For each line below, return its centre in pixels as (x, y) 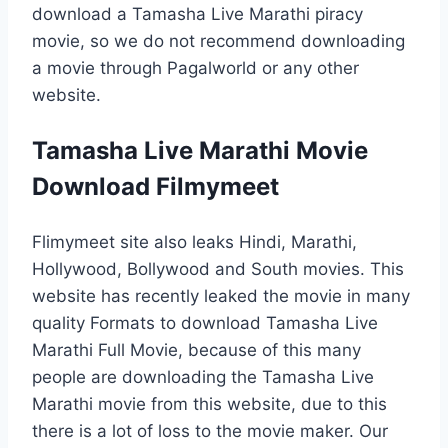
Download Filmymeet (155, 186)
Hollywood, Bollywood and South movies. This (218, 268)
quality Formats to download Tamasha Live (205, 322)
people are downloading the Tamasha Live (203, 376)
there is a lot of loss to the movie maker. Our (210, 430)
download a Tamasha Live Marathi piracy (197, 13)
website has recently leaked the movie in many (221, 295)
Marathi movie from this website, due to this (209, 403)
